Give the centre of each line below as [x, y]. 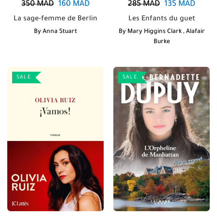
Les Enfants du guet [162, 19]
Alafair [195, 32]
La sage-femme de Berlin [55, 19]
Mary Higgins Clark [154, 32]
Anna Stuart [60, 32]
